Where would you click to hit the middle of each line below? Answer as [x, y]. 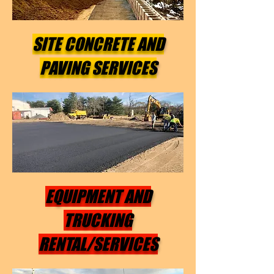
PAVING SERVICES [98, 68]
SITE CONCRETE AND [98, 44]
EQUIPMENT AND [98, 196]
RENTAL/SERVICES [98, 244]
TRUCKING [98, 220]
